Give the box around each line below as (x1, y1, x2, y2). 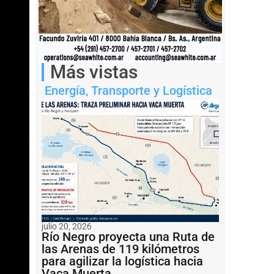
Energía (45, 83, 86, 98)
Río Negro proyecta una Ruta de (42, 229, 215, 244)
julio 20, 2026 (42, 221, 92, 231)
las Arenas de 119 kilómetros (42, 241, 199, 256)
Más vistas (50, 61, 138, 83)
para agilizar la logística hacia (42, 253, 203, 268)
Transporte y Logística (91, 83, 212, 98)
